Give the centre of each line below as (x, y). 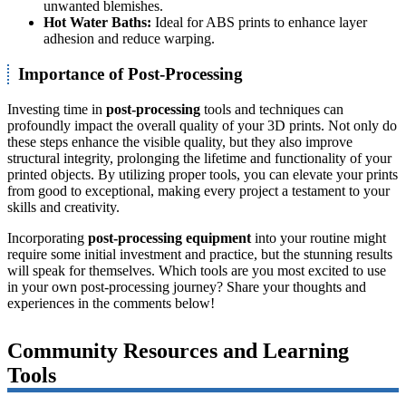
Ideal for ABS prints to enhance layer (259, 23)
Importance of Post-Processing (130, 73)
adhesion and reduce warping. (129, 39)
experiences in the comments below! (111, 303)
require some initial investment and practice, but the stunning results (200, 254)
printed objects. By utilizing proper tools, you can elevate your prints (203, 174)
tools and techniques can (272, 109)
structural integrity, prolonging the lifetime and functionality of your (199, 158)
